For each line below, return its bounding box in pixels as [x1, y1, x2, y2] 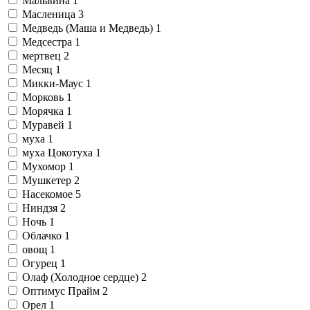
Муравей [22, 118, 67, 131]
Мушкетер [22, 174, 74, 186]
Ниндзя [22, 201, 60, 214]
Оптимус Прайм [22, 284, 102, 297]
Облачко [22, 229, 64, 241]
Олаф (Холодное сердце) [22, 271, 141, 283]
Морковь [22, 91, 66, 103]
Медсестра [22, 35, 75, 48]
